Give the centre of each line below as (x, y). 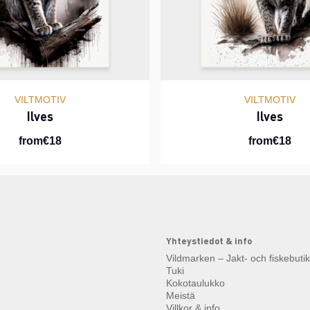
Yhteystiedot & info (209, 241)
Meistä (181, 296)
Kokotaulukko (195, 283)
